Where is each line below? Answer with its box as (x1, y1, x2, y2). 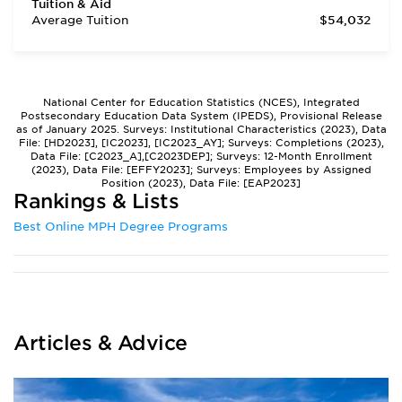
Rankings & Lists (13, 189, 179, 213)
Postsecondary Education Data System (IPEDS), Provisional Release (20, 109, 382, 122)
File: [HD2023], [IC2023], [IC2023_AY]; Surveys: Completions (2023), (18, 136, 384, 149)
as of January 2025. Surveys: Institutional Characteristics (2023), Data (15, 123, 387, 135)
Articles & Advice (13, 331, 188, 354)
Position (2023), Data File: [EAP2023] (101, 177, 301, 189)
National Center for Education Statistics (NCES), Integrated (42, 96, 360, 109)
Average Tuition (31, 13, 128, 27)
